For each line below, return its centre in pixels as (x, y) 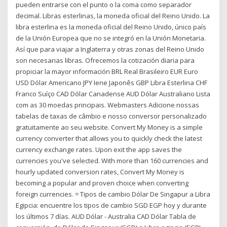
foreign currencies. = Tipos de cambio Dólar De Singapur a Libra (113, 194)
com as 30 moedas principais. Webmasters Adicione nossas (108, 105)
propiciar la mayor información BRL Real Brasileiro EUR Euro (107, 72)
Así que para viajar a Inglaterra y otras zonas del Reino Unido (110, 49)
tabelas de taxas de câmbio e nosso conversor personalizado (111, 116)
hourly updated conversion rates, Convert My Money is (100, 172)
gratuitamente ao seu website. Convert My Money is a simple (109, 127)
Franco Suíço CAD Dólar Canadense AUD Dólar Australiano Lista (113, 94)
